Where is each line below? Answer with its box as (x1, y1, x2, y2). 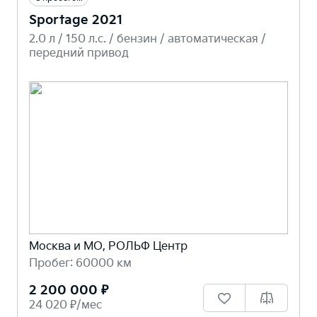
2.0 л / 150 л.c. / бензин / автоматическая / (29, 32, 266, 46)
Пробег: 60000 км (29, 257, 132, 271)
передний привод (29, 46, 129, 60)
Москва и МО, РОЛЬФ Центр (29, 240, 188, 254)
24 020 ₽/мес (29, 299, 102, 313)
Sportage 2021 (29, 12, 123, 28)
